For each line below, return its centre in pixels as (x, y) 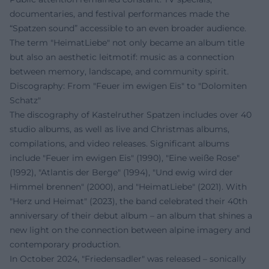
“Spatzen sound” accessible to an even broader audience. (128, 29)
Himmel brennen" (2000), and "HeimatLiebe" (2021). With (128, 187)
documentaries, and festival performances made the (119, 14)
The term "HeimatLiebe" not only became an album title (127, 43)
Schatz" (25, 101)
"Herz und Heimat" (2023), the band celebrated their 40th (128, 201)
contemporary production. (65, 245)
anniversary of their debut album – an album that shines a (131, 216)
